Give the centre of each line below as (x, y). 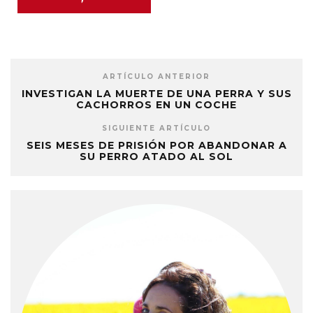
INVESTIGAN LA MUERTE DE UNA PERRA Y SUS (156, 94)
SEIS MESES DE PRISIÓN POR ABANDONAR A (156, 146)
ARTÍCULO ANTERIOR (156, 77)
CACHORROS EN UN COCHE (156, 105)
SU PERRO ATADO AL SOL (156, 157)
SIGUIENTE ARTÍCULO (156, 129)
